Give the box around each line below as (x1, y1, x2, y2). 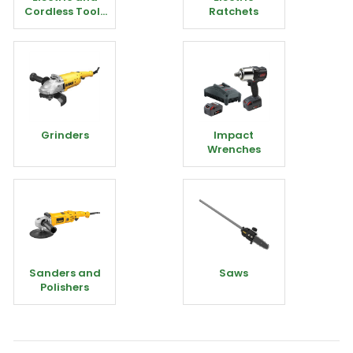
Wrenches (206, 142, 261, 157)
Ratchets (209, 4, 258, 19)
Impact (214, 128, 254, 143)
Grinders (40, 128, 89, 143)
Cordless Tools (24, 4, 106, 19)
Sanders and (28, 266, 101, 281)
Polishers (40, 280, 89, 295)
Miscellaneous (25, 18, 104, 33)
